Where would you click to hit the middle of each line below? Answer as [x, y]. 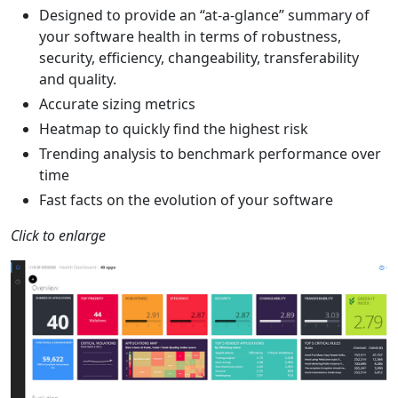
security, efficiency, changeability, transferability [199, 58]
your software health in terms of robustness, [190, 36]
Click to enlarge [58, 235]
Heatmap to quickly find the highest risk [174, 129]
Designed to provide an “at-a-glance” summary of [204, 15]
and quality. [78, 79]
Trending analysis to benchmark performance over [210, 154]
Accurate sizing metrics [117, 104]
